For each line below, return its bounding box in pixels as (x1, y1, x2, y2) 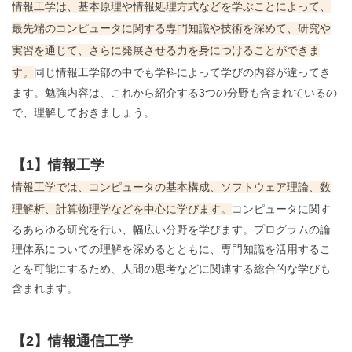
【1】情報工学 (12, 157, 104, 174)
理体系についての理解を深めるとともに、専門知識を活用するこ (12, 243, 331, 256)
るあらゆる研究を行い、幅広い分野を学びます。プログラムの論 (12, 223, 331, 236)
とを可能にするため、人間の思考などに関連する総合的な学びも (12, 262, 331, 276)
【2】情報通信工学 (12, 333, 133, 350)
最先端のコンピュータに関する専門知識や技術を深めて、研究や (12, 22, 331, 35)
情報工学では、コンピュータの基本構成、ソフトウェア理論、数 (12, 181, 331, 194)
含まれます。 (12, 282, 78, 295)
